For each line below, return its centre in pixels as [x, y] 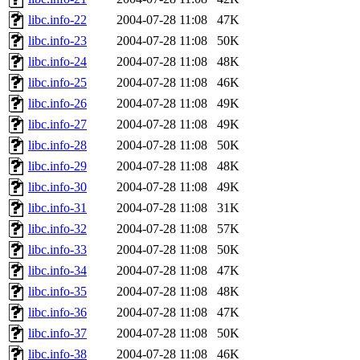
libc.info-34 [57, 270]
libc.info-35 [57, 291]
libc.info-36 [57, 312]
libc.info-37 [57, 333]
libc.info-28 [57, 145]
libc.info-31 [57, 207]
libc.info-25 [57, 82]
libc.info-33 [57, 249]
